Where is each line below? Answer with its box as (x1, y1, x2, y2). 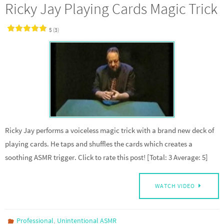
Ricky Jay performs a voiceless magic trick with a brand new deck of (5, 125, 214, 135)
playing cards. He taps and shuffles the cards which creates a (5, 139, 192, 149)
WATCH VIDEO (155, 182, 195, 190)
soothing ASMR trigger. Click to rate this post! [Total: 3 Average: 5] (5, 152, 208, 162)
